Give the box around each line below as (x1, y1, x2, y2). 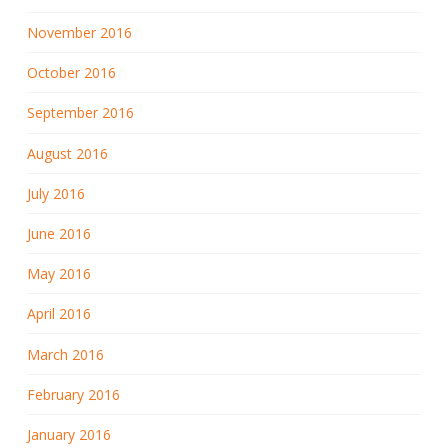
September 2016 (26, 103, 134, 123)
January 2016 (26, 424, 111, 444)
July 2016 (26, 183, 85, 203)
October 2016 (26, 63, 116, 83)
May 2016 (26, 264, 91, 284)
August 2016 (26, 143, 108, 163)
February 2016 (26, 384, 120, 404)
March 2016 (26, 344, 104, 364)
